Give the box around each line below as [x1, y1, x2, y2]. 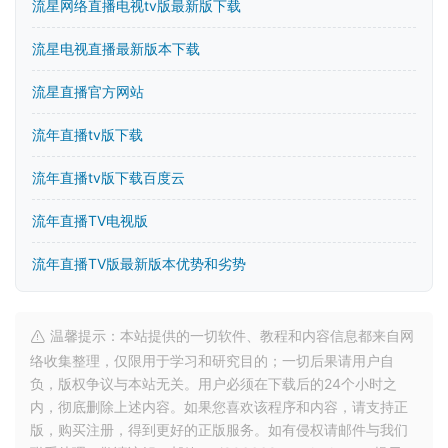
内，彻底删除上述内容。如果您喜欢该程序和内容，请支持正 [30, 398, 408, 415]
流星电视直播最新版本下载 [32, 40, 200, 57]
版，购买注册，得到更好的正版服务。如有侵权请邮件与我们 [30, 421, 408, 438]
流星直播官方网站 [32, 83, 144, 100]
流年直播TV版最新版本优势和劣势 [32, 255, 246, 272]
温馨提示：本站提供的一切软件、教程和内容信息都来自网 [46, 327, 414, 344]
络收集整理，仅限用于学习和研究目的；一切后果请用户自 [30, 352, 394, 369]
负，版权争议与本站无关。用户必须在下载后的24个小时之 [30, 375, 397, 392]
